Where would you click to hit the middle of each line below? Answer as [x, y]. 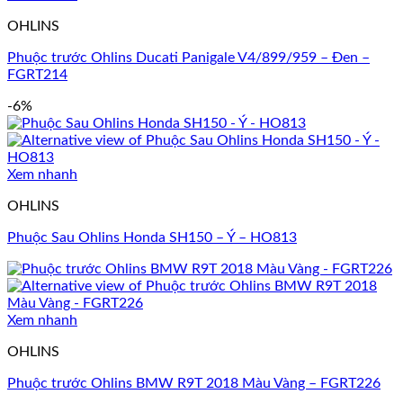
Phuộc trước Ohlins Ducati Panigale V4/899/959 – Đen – [188, 58]
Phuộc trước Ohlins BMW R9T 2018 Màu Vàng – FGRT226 [194, 384]
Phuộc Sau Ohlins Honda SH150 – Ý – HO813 [152, 238]
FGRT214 [37, 75]
